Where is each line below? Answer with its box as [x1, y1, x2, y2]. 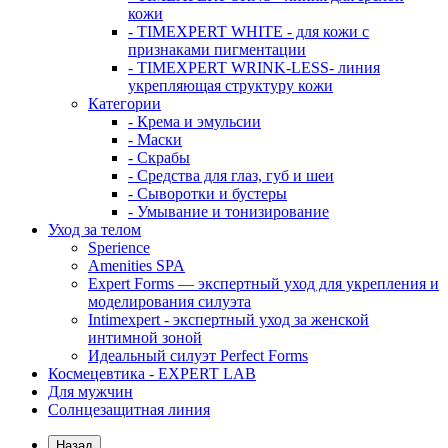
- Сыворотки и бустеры [128, 185, 287, 202]
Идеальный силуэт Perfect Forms [88, 347, 308, 364]
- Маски [128, 131, 182, 148]
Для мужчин [48, 383, 133, 400]
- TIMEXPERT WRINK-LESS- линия [128, 59, 380, 76]
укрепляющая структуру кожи [128, 77, 333, 94]
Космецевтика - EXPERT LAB [48, 365, 256, 382]
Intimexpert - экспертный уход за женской [88, 311, 369, 328]
